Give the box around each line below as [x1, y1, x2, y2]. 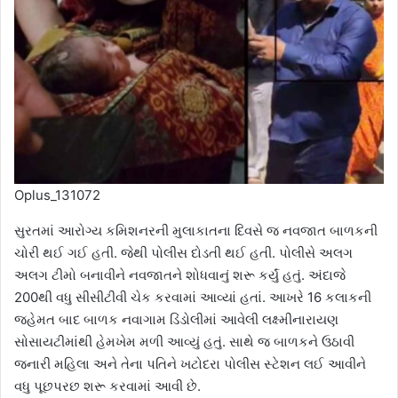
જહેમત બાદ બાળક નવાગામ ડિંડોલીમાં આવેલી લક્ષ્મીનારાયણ [14, 311, 338, 329]
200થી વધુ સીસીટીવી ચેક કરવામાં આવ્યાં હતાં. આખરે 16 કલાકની [14, 289, 371, 306]
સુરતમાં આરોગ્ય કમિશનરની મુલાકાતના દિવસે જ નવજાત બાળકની [14, 222, 378, 240]
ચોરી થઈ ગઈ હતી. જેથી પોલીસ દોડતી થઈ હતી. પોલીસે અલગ [14, 244, 353, 262]
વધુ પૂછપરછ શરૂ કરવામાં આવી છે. [14, 378, 201, 395]
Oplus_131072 [14, 187, 100, 204]
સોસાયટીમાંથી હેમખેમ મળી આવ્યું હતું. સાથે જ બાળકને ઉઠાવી [14, 333, 354, 351]
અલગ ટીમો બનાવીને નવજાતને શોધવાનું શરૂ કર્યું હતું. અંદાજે [14, 267, 346, 284]
